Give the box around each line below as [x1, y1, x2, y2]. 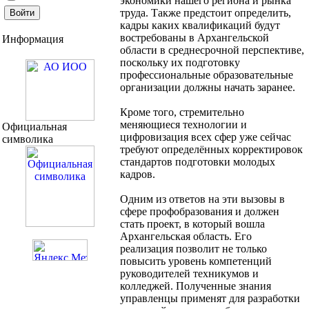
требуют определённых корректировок [120, 143, 303, 156]
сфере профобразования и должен [120, 206, 279, 218]
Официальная [2, 120, 67, 132]
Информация [2, 32, 63, 45]
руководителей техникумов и [120, 268, 259, 280]
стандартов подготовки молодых [120, 156, 275, 168]
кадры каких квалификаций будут [120, 19, 280, 32]
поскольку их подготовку [120, 57, 240, 69]
